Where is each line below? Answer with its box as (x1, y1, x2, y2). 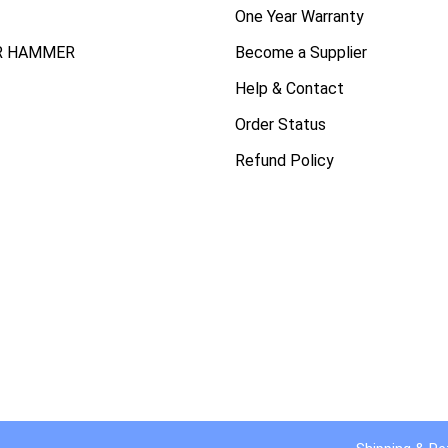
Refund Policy (234, 151, 334, 170)
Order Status (234, 115, 326, 134)
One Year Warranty (234, 7, 364, 26)
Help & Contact (234, 79, 344, 98)
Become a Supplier (234, 43, 367, 62)
